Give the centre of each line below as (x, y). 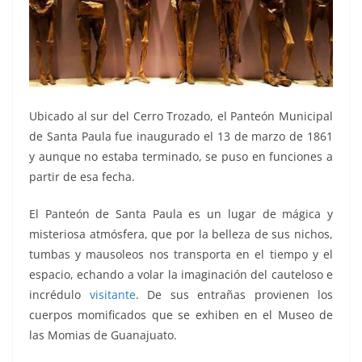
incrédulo (59, 294)
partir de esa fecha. (82, 176)
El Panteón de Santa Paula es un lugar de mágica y (181, 213)
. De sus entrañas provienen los (234, 294)
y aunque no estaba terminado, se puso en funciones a (181, 156)
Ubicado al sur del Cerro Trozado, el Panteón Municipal (181, 116)
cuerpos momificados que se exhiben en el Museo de (181, 314)
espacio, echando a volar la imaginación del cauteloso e (181, 274)
